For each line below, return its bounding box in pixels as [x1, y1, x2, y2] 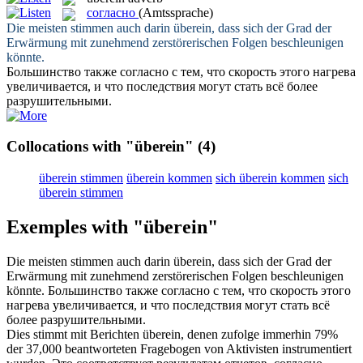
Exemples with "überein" [6, 216, 218, 237]
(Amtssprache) [139, 6, 213, 20]
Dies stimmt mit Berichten [6, 327, 143, 341]
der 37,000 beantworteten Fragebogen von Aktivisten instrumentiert [6, 341, 352, 356]
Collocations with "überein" [6, 138, 194, 156]
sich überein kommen [216, 170, 325, 185]
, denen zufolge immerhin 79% [181, 327, 338, 341]
